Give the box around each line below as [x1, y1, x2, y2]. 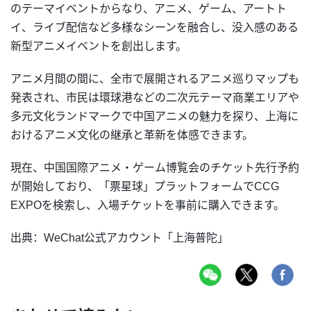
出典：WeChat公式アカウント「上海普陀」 [10, 232, 228, 244]
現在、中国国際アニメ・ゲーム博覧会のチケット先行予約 [10, 162, 299, 174]
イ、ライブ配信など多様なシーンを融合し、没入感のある [10, 22, 299, 34]
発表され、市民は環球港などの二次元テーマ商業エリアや [10, 92, 299, 104]
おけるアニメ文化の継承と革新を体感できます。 [10, 129, 253, 142]
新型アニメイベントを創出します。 [10, 40, 187, 53]
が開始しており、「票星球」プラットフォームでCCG [10, 180, 279, 193]
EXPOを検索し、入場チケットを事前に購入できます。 [10, 199, 285, 212]
